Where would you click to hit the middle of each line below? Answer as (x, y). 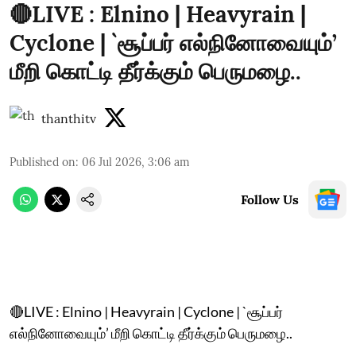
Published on (43, 162)
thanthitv (69, 118)
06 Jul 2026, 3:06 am (136, 162)
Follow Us (270, 199)
